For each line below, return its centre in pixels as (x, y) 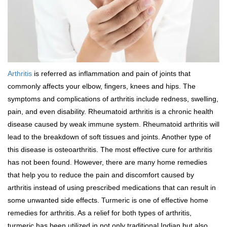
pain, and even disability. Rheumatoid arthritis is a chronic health (110, 111)
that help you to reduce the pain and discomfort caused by (101, 175)
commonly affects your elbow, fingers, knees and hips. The (102, 86)
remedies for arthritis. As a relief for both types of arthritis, (100, 213)
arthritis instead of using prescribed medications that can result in (112, 187)
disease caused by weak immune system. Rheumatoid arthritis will (113, 124)
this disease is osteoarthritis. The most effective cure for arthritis (110, 149)
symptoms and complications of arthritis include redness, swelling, (113, 99)
